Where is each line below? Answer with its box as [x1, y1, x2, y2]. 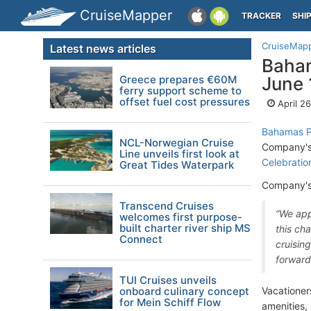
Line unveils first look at [119, 147, 239, 160]
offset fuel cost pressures [119, 95, 250, 108]
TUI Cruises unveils [119, 274, 217, 287]
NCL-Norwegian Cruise [119, 136, 234, 149]
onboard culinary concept [119, 285, 249, 298]
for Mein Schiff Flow [119, 296, 221, 309]
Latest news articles [50, 42, 156, 56]
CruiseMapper [80, 7, 172, 24]
